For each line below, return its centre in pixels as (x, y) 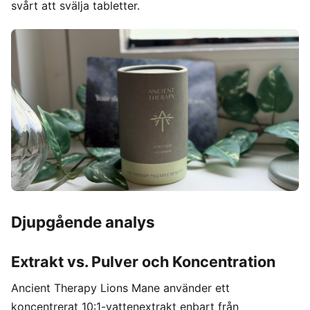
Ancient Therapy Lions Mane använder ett (120, 288)
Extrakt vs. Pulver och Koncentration (143, 261)
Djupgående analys (83, 221)
